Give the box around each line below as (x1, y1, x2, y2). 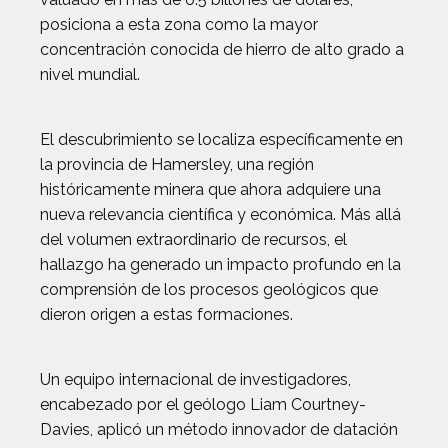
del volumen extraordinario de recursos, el (40, 230, 347, 249)
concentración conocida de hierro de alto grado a (40, 40, 404, 59)
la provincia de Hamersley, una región (40, 155, 314, 174)
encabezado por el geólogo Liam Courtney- (40, 395, 366, 414)
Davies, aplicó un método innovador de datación (40, 420, 398, 439)
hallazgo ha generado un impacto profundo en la (40, 255, 401, 274)
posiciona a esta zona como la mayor (40, 15, 318, 34)
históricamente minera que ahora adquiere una (40, 180, 381, 199)
